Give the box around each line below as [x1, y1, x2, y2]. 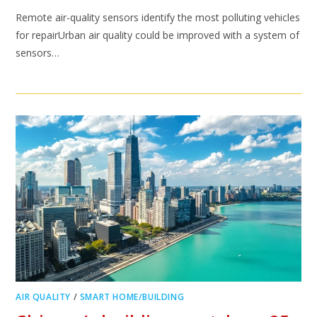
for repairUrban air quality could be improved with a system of [16, 28, 300, 42]
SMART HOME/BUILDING [79, 291, 185, 303]
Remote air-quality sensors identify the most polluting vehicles [16, 11, 301, 24]
